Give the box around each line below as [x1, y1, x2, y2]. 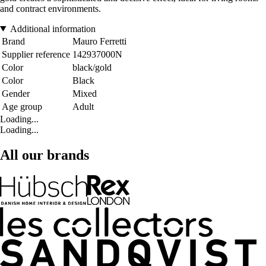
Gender [2, 88, 30, 99]
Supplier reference [2, 49, 70, 59]
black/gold [72, 62, 112, 72]
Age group [2, 101, 42, 112]
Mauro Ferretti [72, 36, 126, 46]
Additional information [9, 23, 96, 34]
